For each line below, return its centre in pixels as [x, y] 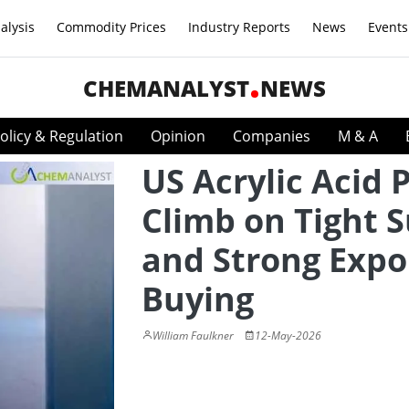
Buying [198, 299]
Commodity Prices [111, 27]
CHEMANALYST [166, 88]
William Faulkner [193, 336]
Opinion [178, 136]
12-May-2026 [288, 336]
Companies [272, 136]
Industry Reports [239, 27]
